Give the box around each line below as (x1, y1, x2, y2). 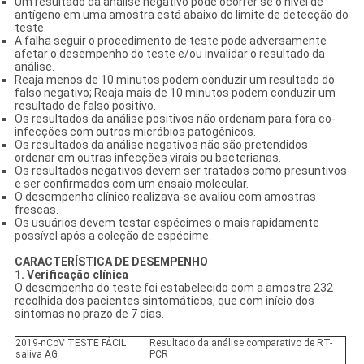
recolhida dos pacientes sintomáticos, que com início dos (14, 293, 314, 307)
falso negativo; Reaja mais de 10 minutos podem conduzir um (14, 85, 336, 99)
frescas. (14, 202, 58, 216)
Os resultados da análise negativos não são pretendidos (14, 137, 308, 151)
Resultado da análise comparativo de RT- (149, 336, 332, 349)
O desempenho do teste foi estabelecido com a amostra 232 (14, 280, 333, 294)
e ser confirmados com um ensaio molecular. (14, 176, 249, 190)
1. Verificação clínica (14, 267, 128, 281)
